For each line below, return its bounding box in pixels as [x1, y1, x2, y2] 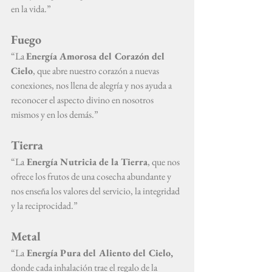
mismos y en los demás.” [11, 108, 98, 121]
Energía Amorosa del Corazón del [26, 50, 168, 63]
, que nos [148, 155, 182, 168]
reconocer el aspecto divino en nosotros [11, 93, 155, 106]
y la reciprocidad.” [11, 199, 78, 212]
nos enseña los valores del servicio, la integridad [11, 185, 182, 197]
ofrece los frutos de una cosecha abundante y [11, 170, 173, 183]
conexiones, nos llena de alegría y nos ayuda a [11, 79, 174, 92]
